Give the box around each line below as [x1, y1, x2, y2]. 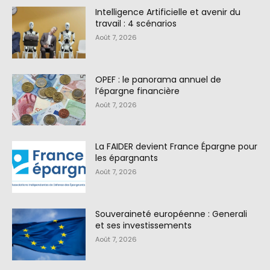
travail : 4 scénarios [95, 17, 177, 30]
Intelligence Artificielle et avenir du [95, 6, 241, 19]
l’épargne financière [95, 84, 180, 97]
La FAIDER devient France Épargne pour [95, 140, 258, 153]
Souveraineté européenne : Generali [95, 208, 248, 221]
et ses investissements [95, 219, 192, 232]
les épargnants [95, 152, 159, 165]
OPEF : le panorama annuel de [95, 73, 222, 86]
